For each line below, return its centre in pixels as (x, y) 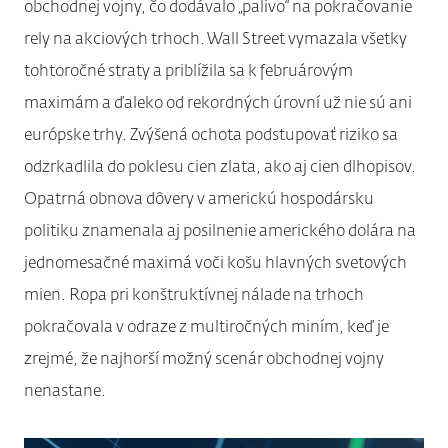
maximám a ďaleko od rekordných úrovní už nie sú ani (218, 104)
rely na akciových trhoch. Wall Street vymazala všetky (215, 40)
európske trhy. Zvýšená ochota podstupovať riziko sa (211, 136)
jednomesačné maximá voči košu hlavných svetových (215, 264)
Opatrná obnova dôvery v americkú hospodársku (199, 200)
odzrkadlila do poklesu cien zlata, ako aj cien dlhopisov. (220, 168)
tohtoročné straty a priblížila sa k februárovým (188, 72)
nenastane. (65, 392)
